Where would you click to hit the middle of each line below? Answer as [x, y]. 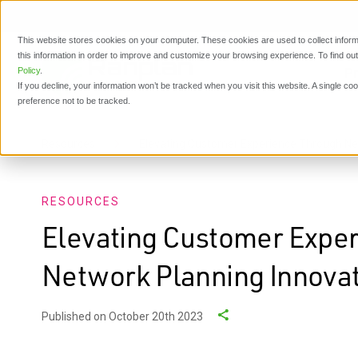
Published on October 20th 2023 [122, 316]
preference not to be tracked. [74, 101]
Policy [29, 70]
